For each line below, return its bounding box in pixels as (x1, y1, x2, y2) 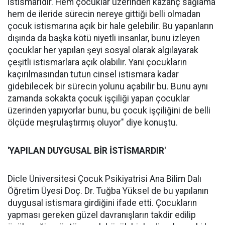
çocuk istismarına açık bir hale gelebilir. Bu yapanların (8, 21, 213, 31)
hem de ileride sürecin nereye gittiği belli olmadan (8, 9, 200, 19)
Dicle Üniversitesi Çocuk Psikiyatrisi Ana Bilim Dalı (8, 174, 201, 184)
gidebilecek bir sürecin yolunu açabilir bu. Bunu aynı (8, 81, 208, 91)
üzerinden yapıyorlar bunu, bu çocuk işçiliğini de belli (8, 105, 210, 116)
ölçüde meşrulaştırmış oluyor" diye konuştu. (8, 118, 178, 128)
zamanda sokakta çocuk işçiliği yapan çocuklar (8, 93, 190, 103)
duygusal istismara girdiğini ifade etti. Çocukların (8, 198, 197, 208)
